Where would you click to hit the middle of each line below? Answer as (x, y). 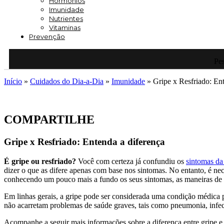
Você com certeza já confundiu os (132, 161)
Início (13, 81)
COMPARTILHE (49, 119)
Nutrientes (66, 18)
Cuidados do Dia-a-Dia (67, 81)
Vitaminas (65, 27)
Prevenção (47, 36)
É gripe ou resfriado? (41, 161)
